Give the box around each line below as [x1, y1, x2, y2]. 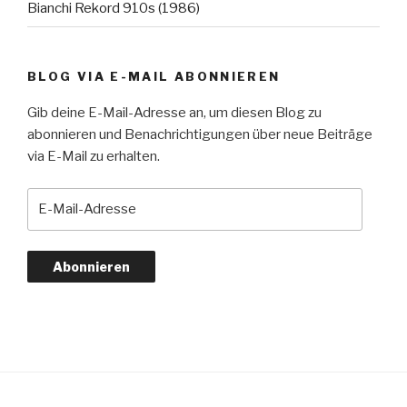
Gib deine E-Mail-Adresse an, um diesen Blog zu [27, 104, 322, 122]
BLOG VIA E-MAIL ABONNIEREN [27, 68, 281, 84]
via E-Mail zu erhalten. [27, 148, 160, 165]
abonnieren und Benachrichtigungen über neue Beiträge [27, 126, 372, 144]
